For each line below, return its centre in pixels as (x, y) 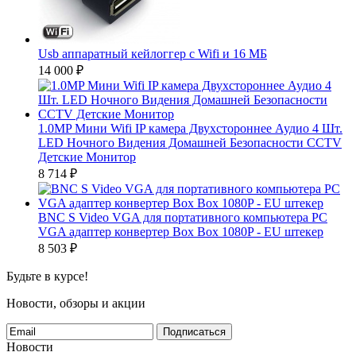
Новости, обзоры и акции (76, 303)
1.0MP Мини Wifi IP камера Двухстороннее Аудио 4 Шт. (190, 128)
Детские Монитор (87, 157)
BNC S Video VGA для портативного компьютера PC (183, 217)
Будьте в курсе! (47, 276)
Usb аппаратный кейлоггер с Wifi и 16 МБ (153, 54)
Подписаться (194, 332)
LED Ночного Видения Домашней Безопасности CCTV (190, 143)
